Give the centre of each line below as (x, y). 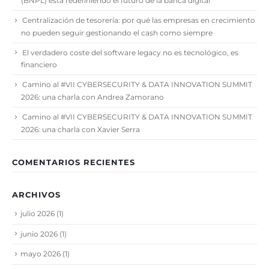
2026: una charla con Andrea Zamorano (92, 97)
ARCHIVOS (36, 194)
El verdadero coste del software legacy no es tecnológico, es (130, 52)
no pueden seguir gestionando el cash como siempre (117, 32)
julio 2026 (38, 213)
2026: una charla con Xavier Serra (80, 130)
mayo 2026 (41, 254)
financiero (39, 65)
